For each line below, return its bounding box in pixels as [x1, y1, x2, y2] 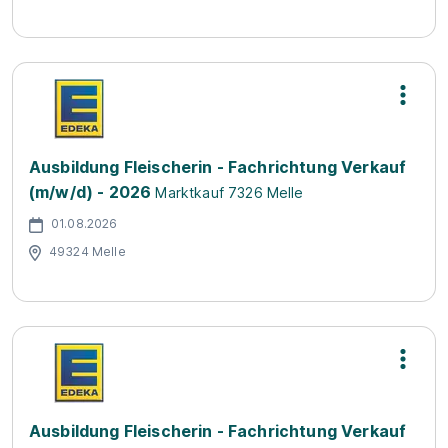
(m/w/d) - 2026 [29, 182, 152, 202]
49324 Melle [49, 243, 126, 259]
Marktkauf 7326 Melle [155, 184, 304, 201]
